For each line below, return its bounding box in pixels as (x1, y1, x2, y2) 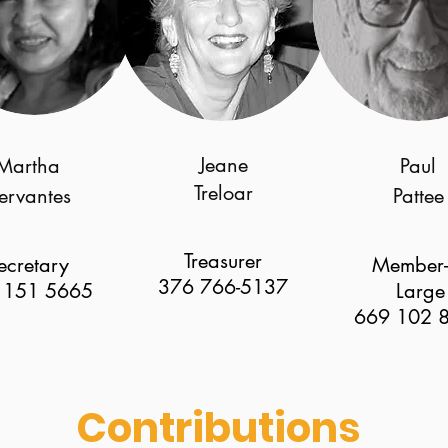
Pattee (392, 183, 444, 209)
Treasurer (184, 248, 262, 274)
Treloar (193, 180, 253, 206)
